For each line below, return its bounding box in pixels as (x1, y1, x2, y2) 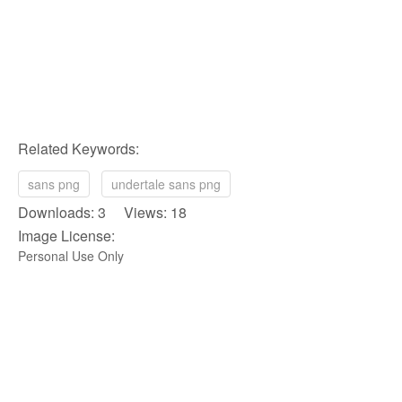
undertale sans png (111, 174, 221, 193)
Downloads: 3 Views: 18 (18, 201, 187, 223)
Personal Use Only (18, 246, 124, 265)
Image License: (18, 224, 115, 246)
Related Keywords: (18, 137, 139, 159)
